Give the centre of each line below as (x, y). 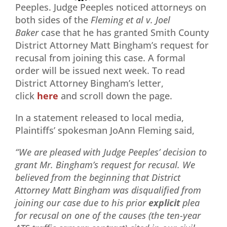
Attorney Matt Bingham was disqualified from (108, 190)
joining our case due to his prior (81, 202)
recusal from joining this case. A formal (100, 58)
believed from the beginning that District (98, 177)
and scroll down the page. (117, 96)
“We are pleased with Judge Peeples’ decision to (111, 152)
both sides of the (52, 20)
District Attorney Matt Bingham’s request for (112, 45)
